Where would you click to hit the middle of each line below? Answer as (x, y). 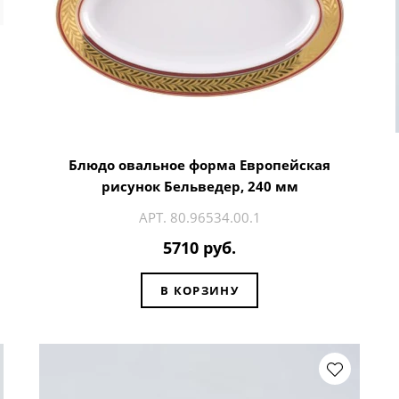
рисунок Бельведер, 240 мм (199, 186)
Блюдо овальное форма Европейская (199, 164)
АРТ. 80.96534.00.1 (199, 217)
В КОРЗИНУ (199, 290)
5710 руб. (199, 248)
